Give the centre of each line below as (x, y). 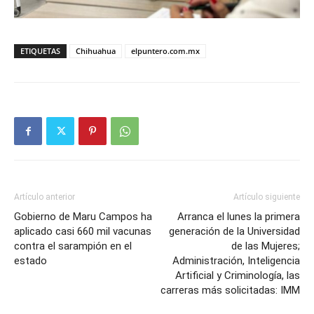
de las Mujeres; (266, 246)
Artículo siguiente (267, 197)
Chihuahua (96, 51)
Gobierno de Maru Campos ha (83, 217)
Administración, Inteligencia (236, 261)
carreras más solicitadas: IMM (230, 291)
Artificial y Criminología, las (238, 276)
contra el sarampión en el (73, 246)
